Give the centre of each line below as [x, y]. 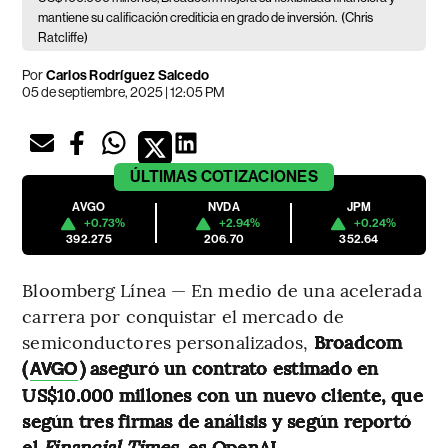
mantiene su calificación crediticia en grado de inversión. [188, 18]
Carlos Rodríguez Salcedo [127, 76]
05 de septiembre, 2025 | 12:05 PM [124, 92]
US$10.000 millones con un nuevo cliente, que [222, 395]
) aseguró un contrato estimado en [229, 368]
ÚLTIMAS [164, 177]
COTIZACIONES [259, 177]
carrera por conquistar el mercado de [183, 316]
